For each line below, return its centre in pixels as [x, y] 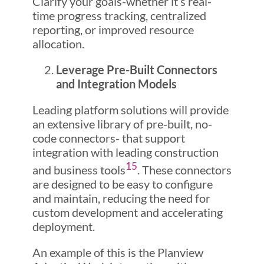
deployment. [63, 226]
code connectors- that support [108, 138]
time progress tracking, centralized [119, 16]
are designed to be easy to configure [122, 184]
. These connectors [184, 169]
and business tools [79, 169]
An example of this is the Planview [118, 252]
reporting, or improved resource [113, 30]
